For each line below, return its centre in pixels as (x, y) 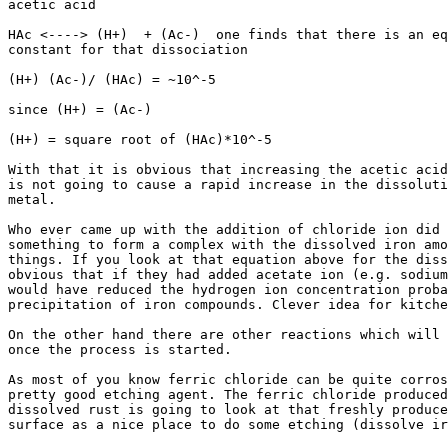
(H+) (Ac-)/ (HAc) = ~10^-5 (112, 79)
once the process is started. (120, 349)
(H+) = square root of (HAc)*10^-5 (140, 139)
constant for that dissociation (128, 49)
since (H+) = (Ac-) (80, 109)
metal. (32, 199)
